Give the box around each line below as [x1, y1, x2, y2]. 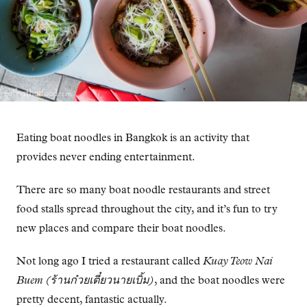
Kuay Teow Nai [203, 256, 272, 267]
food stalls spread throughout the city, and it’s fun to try [16, 204, 278, 215]
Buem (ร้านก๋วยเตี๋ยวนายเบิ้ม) [16, 275, 154, 286]
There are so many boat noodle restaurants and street [16, 184, 270, 196]
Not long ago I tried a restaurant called [16, 256, 203, 267]
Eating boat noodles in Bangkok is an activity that [16, 132, 249, 144]
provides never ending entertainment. [16, 151, 195, 163]
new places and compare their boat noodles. [16, 223, 226, 234]
